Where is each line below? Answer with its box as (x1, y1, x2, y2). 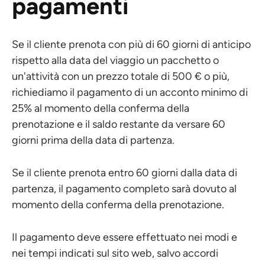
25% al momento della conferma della (12, 102, 189, 115)
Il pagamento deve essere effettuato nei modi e (12, 231, 237, 244)
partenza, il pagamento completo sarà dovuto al (12, 182, 237, 195)
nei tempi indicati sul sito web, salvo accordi (12, 247, 218, 260)
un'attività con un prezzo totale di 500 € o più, (12, 70, 230, 83)
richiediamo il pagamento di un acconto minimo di (12, 86, 248, 99)
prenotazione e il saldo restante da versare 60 (12, 118, 225, 131)
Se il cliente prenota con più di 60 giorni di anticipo (12, 38, 251, 51)
